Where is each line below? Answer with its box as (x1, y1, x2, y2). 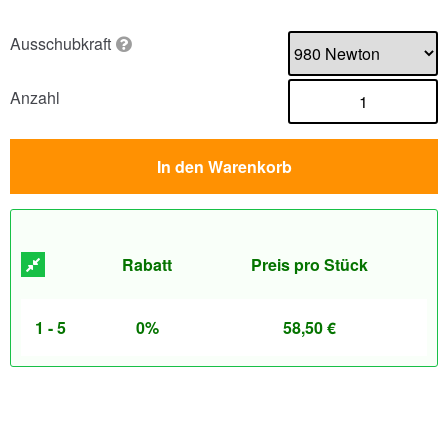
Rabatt (122, 252, 173, 276)
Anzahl (10, 86, 60, 110)
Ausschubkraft (10, 31, 111, 55)
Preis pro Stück (250, 252, 368, 276)
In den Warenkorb (156, 154, 292, 178)
